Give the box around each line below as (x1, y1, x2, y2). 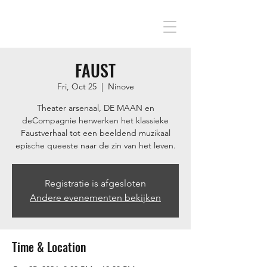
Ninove (107, 81, 134, 92)
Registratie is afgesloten (45, 178, 146, 189)
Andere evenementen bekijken (30, 192, 161, 203)
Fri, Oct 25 (57, 81, 97, 92)
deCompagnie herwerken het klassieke (22, 115, 169, 126)
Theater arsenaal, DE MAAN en (36, 103, 154, 113)
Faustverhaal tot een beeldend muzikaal (20, 128, 170, 138)
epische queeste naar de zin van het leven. (15, 140, 176, 151)
